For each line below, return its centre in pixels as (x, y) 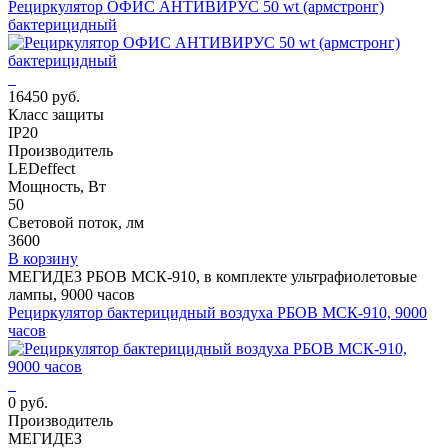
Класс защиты (56, 114)
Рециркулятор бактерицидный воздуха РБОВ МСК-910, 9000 (217, 312)
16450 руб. (44, 96)
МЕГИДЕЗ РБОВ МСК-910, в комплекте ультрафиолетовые (212, 276)
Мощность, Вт (57, 186)
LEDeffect (41, 168)
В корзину (43, 258)
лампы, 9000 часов (71, 294)
